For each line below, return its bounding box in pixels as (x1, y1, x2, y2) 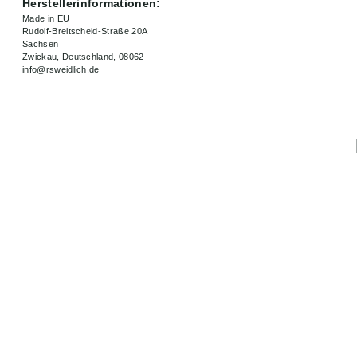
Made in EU (22, 14, 70, 24)
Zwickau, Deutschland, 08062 (22, 52, 144, 62)
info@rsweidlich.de (22, 65, 100, 75)
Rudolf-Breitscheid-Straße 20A (22, 26, 148, 37)
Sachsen (22, 39, 59, 49)
